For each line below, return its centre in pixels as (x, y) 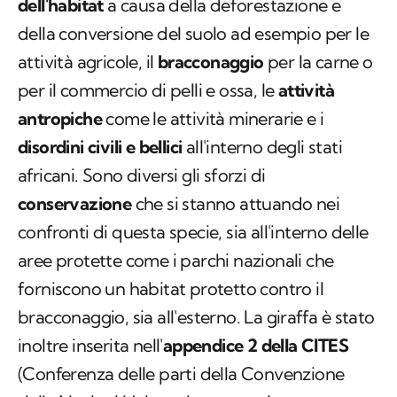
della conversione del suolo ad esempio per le (193, 34)
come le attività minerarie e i (213, 119)
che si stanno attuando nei (236, 204)
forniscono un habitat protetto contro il (171, 289)
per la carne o (318, 62)
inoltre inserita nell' (90, 346)
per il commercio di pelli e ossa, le (148, 90)
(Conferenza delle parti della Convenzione (181, 374)
